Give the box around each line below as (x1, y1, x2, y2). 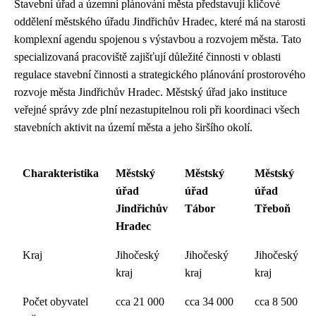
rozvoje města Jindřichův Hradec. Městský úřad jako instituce (14, 86, 287, 99)
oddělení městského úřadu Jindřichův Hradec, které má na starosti (14, 16, 305, 28)
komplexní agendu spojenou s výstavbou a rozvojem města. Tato (14, 33, 301, 46)
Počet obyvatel (23, 296, 88, 308)
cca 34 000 (185, 296, 233, 308)
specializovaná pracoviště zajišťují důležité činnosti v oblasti (14, 51, 281, 63)
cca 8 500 (255, 296, 298, 308)
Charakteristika (23, 167, 99, 180)
